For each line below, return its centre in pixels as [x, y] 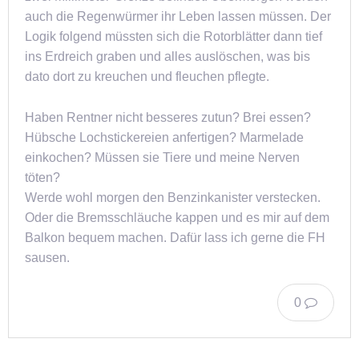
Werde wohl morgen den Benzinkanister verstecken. [173, 197]
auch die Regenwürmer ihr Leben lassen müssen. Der [178, 17]
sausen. [47, 257]
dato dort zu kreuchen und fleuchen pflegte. [147, 77]
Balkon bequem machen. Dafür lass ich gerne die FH [175, 237]
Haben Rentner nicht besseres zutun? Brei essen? [168, 117]
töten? [42, 177]
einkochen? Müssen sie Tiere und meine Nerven [162, 157]
